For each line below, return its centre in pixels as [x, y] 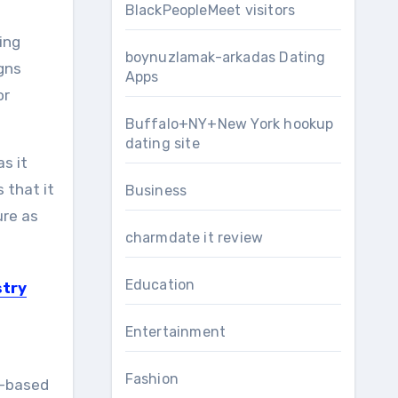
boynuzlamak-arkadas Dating [225, 57]
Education [160, 285]
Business [156, 191]
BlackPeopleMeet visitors [210, 10]
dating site [162, 143]
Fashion [151, 379]
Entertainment [175, 332]
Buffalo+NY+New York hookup [229, 124]
